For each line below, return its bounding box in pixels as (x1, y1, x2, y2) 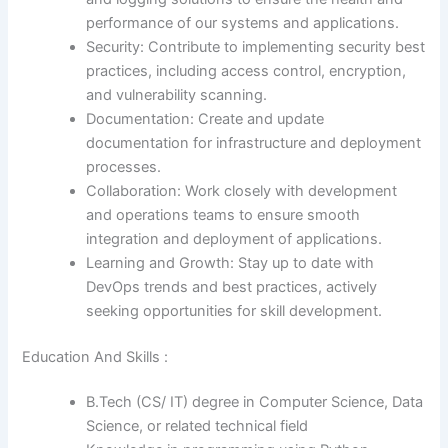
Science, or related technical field (86, 417, 309, 436)
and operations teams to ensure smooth (86, 205, 361, 224)
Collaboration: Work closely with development (86, 181, 398, 200)
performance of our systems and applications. (86, 13, 400, 32)
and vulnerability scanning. (86, 85, 268, 104)
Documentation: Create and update (86, 109, 325, 128)
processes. (86, 157, 162, 176)
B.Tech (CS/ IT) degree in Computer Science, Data (86, 393, 424, 412)
